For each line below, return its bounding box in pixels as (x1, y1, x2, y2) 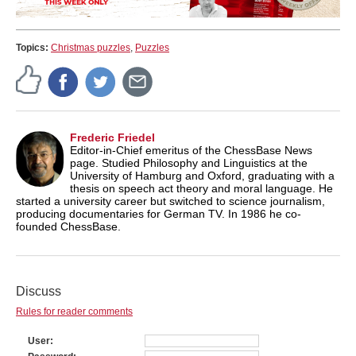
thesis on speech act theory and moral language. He (70, 181, 333, 195)
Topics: (16, 41, 51, 53)
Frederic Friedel (70, 130, 155, 144)
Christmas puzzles (51, 41, 130, 53)
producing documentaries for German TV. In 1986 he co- (16, 207, 301, 220)
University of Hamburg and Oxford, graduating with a (70, 168, 335, 182)
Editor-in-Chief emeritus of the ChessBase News (70, 143, 312, 157)
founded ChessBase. (16, 219, 121, 233)
